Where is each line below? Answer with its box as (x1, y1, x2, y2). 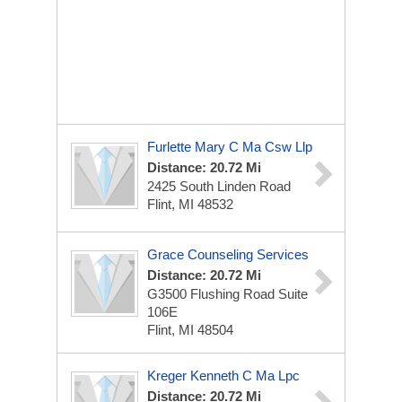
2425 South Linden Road (147, 179, 291, 194)
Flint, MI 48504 (147, 322, 233, 337)
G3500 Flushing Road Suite (147, 286, 308, 301)
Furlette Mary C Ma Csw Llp (147, 139, 312, 154)
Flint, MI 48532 (147, 197, 233, 212)
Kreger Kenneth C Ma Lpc (147, 368, 300, 383)
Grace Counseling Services (147, 247, 309, 262)
